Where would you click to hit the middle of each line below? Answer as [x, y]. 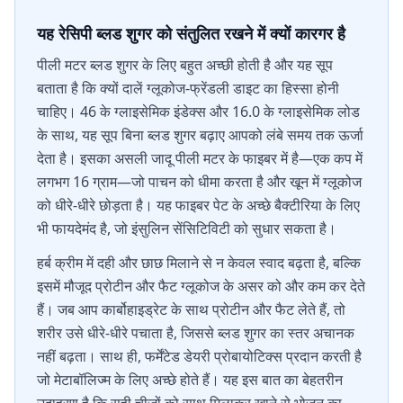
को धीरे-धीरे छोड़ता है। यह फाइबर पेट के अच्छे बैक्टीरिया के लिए [198, 205]
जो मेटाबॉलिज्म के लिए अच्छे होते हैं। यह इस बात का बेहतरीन [190, 380]
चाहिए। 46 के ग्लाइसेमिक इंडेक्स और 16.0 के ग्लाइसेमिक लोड [198, 112]
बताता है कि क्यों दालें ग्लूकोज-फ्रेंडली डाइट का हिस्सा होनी [188, 88]
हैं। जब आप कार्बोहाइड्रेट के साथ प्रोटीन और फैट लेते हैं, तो [191, 309]
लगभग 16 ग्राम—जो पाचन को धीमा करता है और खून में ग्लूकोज [199, 182]
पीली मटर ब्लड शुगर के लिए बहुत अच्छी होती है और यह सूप [185, 65]
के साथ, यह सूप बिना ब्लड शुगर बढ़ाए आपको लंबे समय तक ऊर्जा [200, 135]
